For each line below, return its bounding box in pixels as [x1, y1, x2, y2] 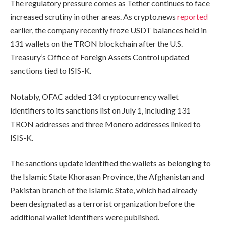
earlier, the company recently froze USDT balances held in [10, 25, 207, 35]
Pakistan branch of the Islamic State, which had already [10, 185, 197, 195]
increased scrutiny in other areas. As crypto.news [10, 11, 177, 21]
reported [177, 11, 208, 21]
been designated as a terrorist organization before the [10, 199, 195, 209]
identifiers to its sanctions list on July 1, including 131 [10, 105, 191, 115]
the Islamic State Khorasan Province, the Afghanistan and [10, 172, 204, 182]
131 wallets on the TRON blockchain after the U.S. [10, 38, 183, 48]
